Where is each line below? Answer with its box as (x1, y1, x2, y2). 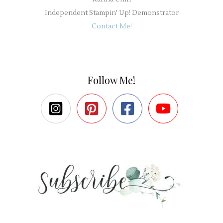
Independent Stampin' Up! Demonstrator (44, 8, 179, 17)
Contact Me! (91, 22, 132, 31)
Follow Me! (88, 73, 135, 87)
